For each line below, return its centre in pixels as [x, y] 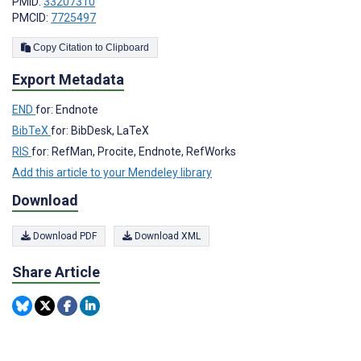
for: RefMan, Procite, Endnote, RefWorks [134, 151]
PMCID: [31, 18]
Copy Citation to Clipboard [127, 48]
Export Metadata [68, 80]
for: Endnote [67, 110]
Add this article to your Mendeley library [112, 172]
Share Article [56, 272]
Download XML [166, 237]
